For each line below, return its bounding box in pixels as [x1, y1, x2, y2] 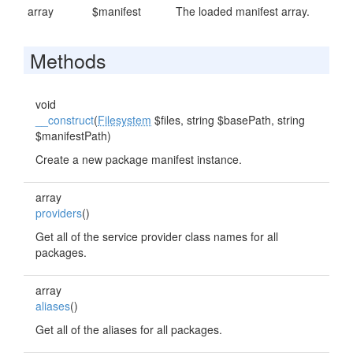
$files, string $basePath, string [151, 112, 305, 128]
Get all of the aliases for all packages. [35, 321, 222, 337]
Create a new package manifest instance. [35, 151, 242, 167]
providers [35, 205, 82, 221]
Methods [30, 46, 106, 74]
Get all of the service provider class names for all [35, 229, 278, 244]
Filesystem [98, 112, 151, 128]
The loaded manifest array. [176, 3, 310, 19]
